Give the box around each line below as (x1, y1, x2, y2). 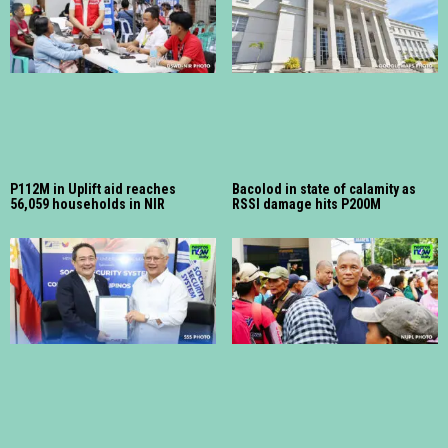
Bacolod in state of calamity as (232, 180, 416, 197)
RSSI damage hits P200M (232, 195, 381, 212)
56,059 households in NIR (10, 195, 165, 212)
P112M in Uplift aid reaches (10, 180, 176, 197)
